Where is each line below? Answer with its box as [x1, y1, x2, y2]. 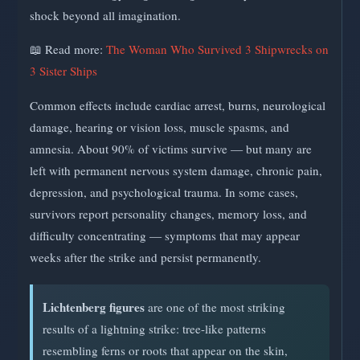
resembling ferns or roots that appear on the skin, [43, 342, 288, 358]
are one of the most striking [145, 298, 285, 315]
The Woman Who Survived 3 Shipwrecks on [106, 41, 329, 58]
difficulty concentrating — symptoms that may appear [30, 227, 300, 243]
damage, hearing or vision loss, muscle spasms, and [30, 118, 289, 135]
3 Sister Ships [30, 63, 97, 80]
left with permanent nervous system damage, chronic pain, [30, 162, 322, 178]
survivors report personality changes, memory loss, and [30, 205, 307, 222]
